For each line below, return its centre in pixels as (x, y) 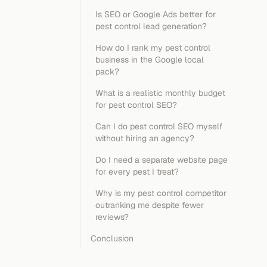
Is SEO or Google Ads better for (156, 14)
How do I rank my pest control (153, 48)
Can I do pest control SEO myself (159, 126)
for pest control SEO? (136, 105)
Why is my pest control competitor (161, 193)
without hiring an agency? (145, 138)
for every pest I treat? (137, 172)
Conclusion (112, 238)
